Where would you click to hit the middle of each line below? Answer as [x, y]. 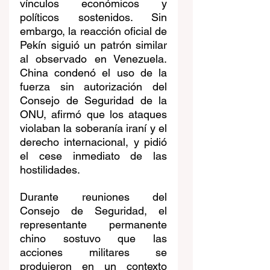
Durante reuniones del [93, 197]
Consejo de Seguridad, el [93, 211]
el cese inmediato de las [93, 156]
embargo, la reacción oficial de [93, 31]
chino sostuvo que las [93, 239]
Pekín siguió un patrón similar [93, 45]
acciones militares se [93, 253]
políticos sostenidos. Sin [93, 17]
